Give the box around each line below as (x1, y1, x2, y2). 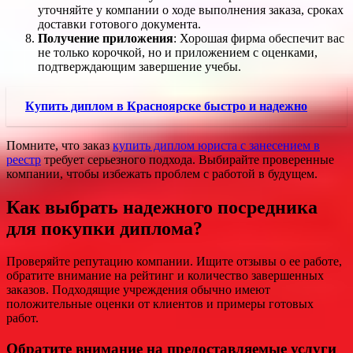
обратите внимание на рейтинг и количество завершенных (6, 269, 324, 283)
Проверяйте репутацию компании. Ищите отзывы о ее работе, (6, 255, 342, 269)
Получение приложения (38, 31, 173, 45)
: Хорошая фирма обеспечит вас (173, 31, 344, 45)
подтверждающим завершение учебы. (38, 59, 241, 73)
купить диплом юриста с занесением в (113, 138, 320, 152)
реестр (6, 152, 41, 166)
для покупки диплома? (6, 217, 203, 239)
